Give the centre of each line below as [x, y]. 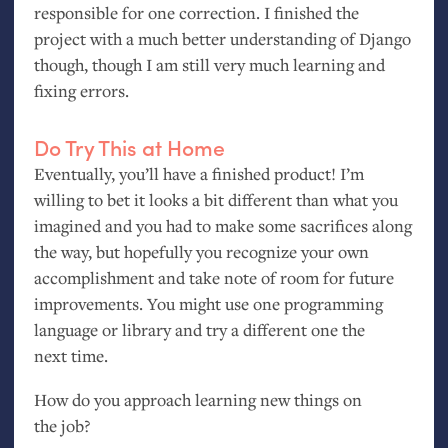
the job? [61, 425]
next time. [70, 356]
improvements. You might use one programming [208, 304]
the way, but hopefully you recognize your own [201, 252]
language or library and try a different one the [199, 330]
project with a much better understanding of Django [222, 38]
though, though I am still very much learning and [209, 64]
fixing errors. [81, 90]
